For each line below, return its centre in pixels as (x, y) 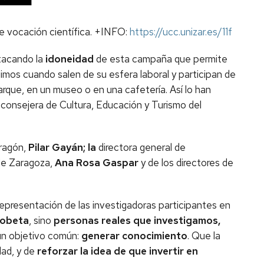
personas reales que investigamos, (137, 220)
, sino (41, 220)
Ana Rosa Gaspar (97, 163)
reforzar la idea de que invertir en (118, 251)
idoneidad (70, 59)
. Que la (204, 236)
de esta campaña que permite (161, 59)
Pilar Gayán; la (62, 147)
